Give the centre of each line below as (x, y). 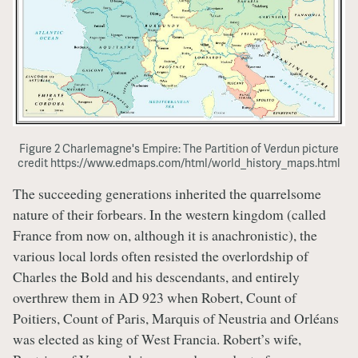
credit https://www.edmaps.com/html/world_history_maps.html (179, 162)
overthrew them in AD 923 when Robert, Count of (155, 298)
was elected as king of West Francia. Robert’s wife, (157, 339)
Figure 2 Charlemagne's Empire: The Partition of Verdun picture (179, 147)
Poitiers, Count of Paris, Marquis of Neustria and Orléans (176, 318)
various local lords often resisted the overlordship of (161, 256)
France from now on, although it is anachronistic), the (165, 235)
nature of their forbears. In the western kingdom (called (169, 215)
